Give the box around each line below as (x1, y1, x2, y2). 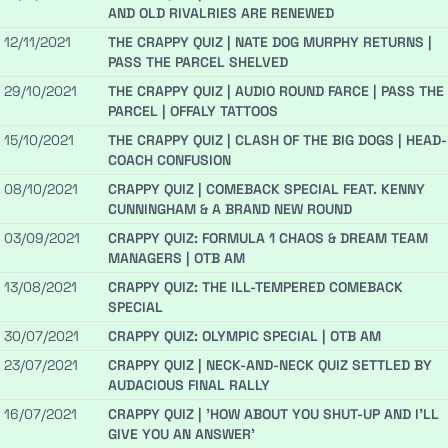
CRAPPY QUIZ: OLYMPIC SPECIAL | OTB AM (108, 327, 381, 346)
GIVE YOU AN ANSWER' (108, 425, 255, 444)
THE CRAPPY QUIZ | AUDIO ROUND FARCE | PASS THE (108, 82, 444, 101)
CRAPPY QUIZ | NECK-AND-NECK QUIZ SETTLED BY (108, 356, 432, 375)
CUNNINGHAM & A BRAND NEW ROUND (108, 200, 352, 219)
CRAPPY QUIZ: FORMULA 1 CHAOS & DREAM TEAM (108, 229, 428, 248)
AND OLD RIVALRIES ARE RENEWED (108, 4, 334, 23)
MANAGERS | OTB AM (108, 249, 245, 268)
